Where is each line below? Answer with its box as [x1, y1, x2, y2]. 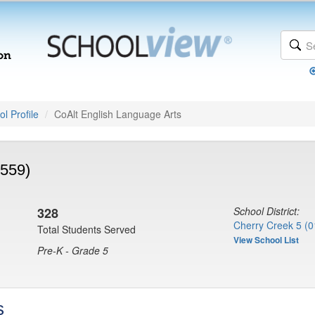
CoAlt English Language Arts [54, 107, 181, 121]
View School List [233, 233, 299, 246]
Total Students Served [37, 222, 136, 236]
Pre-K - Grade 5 [37, 243, 108, 257]
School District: [233, 204, 300, 218]
